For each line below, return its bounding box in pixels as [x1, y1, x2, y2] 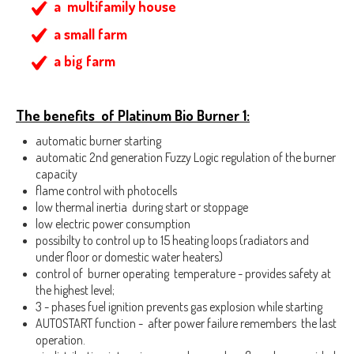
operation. [36, 332, 85, 348]
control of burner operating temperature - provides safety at [36, 265, 331, 281]
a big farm [54, 52, 115, 70]
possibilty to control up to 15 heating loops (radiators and [36, 232, 309, 248]
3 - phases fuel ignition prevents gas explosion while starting [36, 299, 322, 314]
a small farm [54, 24, 127, 43]
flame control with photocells [36, 183, 177, 198]
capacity [36, 166, 82, 182]
